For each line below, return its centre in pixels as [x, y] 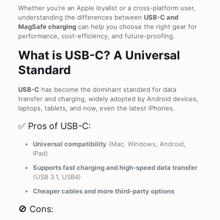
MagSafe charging [47, 27]
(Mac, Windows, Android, [146, 144]
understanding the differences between [81, 17]
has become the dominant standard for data [108, 89]
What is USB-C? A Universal [99, 55]
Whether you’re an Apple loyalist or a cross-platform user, [107, 8]
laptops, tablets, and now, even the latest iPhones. [96, 108]
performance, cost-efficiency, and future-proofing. [96, 36]
